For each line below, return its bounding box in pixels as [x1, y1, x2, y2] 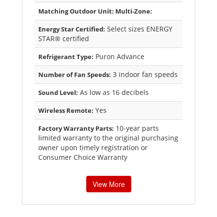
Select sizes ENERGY [105, 24, 172, 34]
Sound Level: [38, 88, 78, 97]
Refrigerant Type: [38, 52, 93, 62]
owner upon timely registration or [38, 143, 148, 153]
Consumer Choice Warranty [38, 153, 127, 162]
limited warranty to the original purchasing [38, 133, 178, 143]
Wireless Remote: [38, 106, 93, 115]
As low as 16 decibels [78, 88, 149, 97]
